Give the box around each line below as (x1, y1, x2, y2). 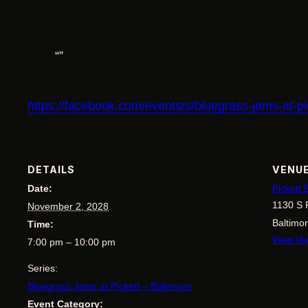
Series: (27, 263, 58, 274)
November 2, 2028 (27, 201, 109, 212)
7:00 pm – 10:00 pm (27, 236, 115, 248)
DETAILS (27, 164, 75, 176)
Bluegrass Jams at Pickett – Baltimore (27, 280, 192, 292)
